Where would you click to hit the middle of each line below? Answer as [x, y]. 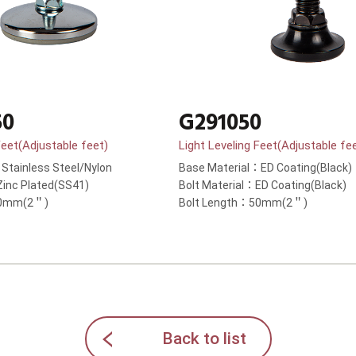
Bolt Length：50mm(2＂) [243, 203]
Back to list [204, 339]
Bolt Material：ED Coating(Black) [263, 186]
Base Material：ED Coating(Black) [265, 168]
